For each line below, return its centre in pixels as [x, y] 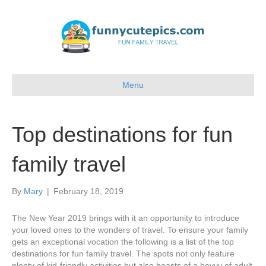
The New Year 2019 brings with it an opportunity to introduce [126, 218]
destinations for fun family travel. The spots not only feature [123, 254]
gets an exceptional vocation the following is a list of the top [123, 242]
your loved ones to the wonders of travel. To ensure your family [130, 230]
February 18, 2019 [88, 191]
